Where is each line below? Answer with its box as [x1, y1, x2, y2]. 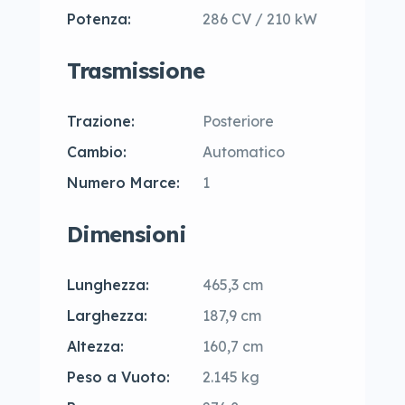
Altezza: [67, 337, 124, 355]
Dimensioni [67, 221, 186, 248]
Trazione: [67, 112, 135, 130]
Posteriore [202, 112, 274, 130]
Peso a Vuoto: [67, 368, 170, 386]
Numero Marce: [67, 174, 180, 192]
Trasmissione [67, 57, 204, 84]
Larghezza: [67, 306, 147, 325]
